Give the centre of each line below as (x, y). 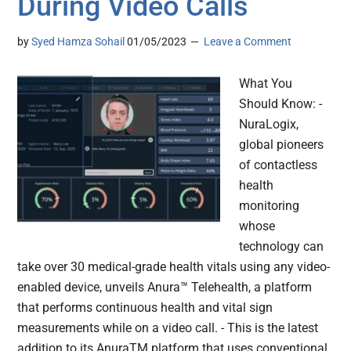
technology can (282, 247)
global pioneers (282, 145)
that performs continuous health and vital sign (145, 308)
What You (266, 84)
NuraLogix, (269, 125)
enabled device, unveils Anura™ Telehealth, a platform (165, 288)
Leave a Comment (248, 42)
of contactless (279, 165)
